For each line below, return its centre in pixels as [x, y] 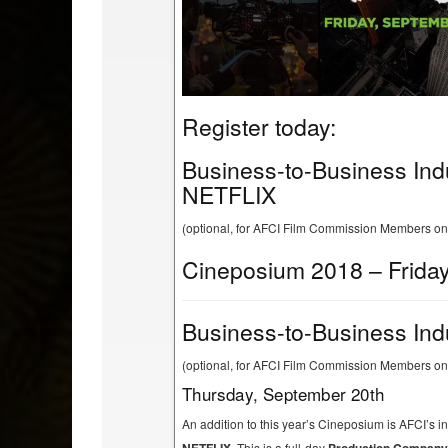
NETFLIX [229, 195]
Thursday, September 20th [283, 394]
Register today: [259, 127]
